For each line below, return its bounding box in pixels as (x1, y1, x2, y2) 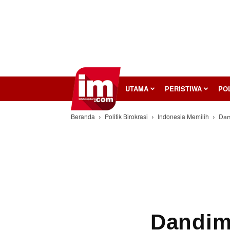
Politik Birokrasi (105, 112, 148, 121)
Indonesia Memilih (158, 112, 209, 121)
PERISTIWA (165, 84, 202, 93)
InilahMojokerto (70, 83, 121, 93)
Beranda (71, 112, 95, 121)
